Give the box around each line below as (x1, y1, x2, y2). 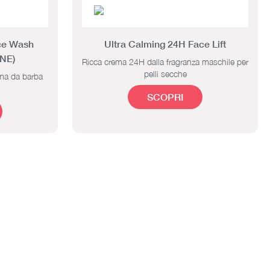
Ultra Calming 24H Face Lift (104, 37, 226, 49)
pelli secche (143, 68, 187, 79)
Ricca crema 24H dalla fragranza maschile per (82, 56, 248, 67)
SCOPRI (147, 90, 183, 102)
